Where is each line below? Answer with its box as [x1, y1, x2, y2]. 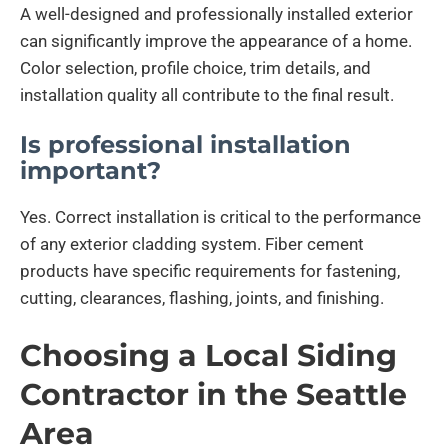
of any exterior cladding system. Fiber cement [20, 234, 364, 255]
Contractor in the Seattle [20, 376, 407, 414]
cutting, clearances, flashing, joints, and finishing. [20, 288, 384, 309]
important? [20, 156, 161, 186]
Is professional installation [20, 130, 351, 160]
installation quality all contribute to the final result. [20, 84, 394, 105]
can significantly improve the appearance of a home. [20, 30, 412, 51]
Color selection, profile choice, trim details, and [20, 57, 371, 78]
